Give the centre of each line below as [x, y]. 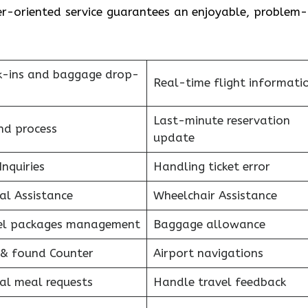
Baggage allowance [209, 224]
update [174, 137]
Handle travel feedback [219, 282]
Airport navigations [208, 253]
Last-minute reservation [221, 120]
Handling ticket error [211, 166]
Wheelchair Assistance [215, 195]
